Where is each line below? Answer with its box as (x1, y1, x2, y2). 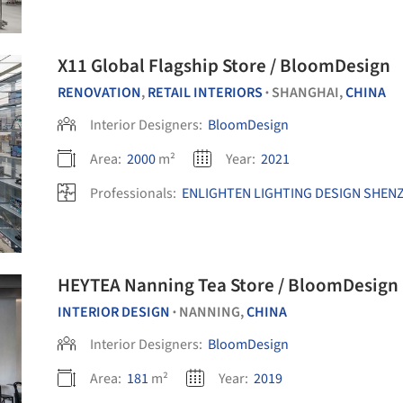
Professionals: (90, 184, 179, 203)
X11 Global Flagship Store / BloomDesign (58, 52, 390, 79)
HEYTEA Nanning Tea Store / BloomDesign (58, 272, 399, 299)
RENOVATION (58, 83, 141, 103)
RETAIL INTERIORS (148, 83, 263, 103)
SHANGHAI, (272, 83, 345, 103)
